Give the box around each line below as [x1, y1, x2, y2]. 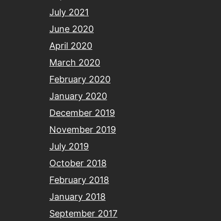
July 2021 [49, 7, 89, 18]
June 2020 [49, 24, 94, 35]
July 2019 [49, 141, 89, 152]
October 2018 [49, 158, 107, 169]
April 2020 [49, 40, 92, 51]
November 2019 [49, 124, 116, 135]
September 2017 [49, 208, 117, 219]
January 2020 [49, 91, 107, 102]
